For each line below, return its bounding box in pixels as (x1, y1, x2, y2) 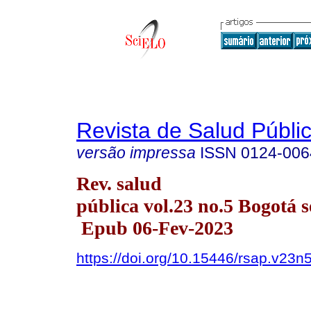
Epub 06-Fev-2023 (76, 217, 233, 239)
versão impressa (76, 144, 196, 162)
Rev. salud (76, 172, 162, 194)
